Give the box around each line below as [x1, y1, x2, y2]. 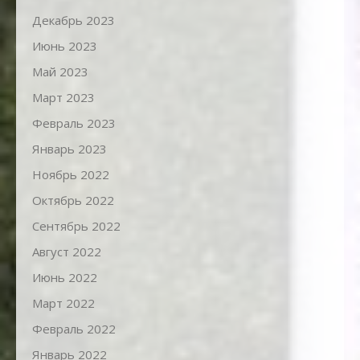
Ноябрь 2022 [32, 166, 109, 183]
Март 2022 [32, 295, 95, 312]
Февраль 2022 [32, 321, 116, 337]
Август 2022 [32, 243, 101, 260]
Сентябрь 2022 [32, 218, 121, 235]
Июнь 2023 [32, 38, 97, 55]
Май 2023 [32, 63, 88, 80]
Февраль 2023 [32, 115, 116, 132]
